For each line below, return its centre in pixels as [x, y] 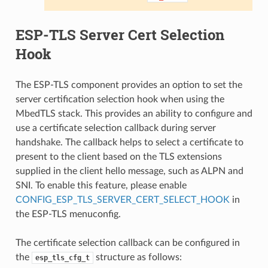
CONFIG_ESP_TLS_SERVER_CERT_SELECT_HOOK [122, 200]
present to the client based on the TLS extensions [118, 156]
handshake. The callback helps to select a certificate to [129, 142]
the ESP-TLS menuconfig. [68, 214]
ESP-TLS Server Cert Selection [120, 34]
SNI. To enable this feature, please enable [101, 185]
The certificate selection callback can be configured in [127, 243]
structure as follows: [137, 257]
